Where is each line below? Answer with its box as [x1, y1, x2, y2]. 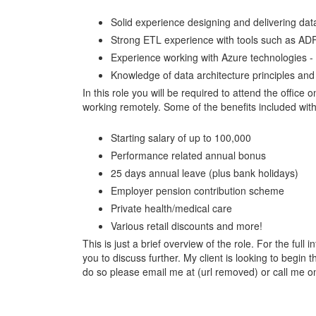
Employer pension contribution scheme [111, 183, 284, 197]
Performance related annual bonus [111, 147, 266, 162]
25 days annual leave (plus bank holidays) [111, 165, 298, 180]
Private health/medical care [111, 200, 232, 215]
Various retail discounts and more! [111, 218, 262, 233]
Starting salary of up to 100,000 [111, 130, 251, 145]
